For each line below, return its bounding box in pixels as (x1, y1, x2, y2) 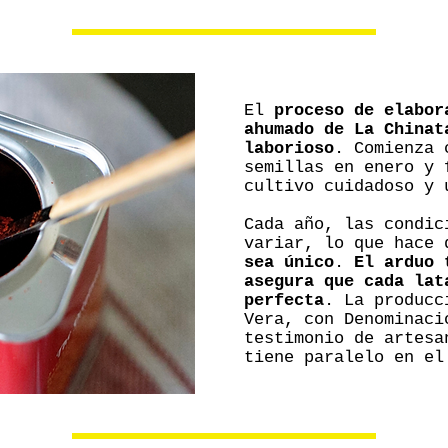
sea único (244, 253, 334, 272)
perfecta (244, 291, 324, 310)
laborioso (244, 139, 334, 158)
